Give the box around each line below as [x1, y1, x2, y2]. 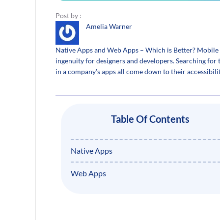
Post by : [55, 11, 82, 20]
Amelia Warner [86, 22, 132, 30]
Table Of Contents [111, 113, 190, 125]
